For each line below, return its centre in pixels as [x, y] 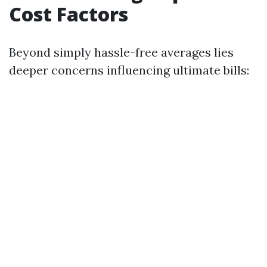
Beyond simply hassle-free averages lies [121, 52]
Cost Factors [69, 14]
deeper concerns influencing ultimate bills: [129, 70]
